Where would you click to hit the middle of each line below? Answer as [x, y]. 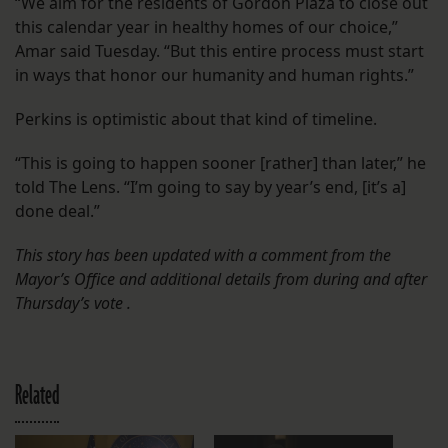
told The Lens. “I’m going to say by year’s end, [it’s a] [210, 186]
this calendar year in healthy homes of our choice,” [206, 26]
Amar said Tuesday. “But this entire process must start [219, 50]
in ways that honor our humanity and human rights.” [214, 74]
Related [37, 395]
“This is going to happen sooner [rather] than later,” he [220, 162]
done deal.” [57, 210]
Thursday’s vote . [73, 302]
